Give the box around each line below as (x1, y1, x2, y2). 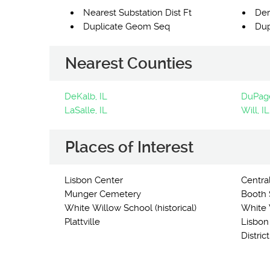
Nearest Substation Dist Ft (83, 7, 192, 18)
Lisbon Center (64, 175, 123, 186)
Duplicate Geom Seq (83, 21, 170, 32)
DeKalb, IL (64, 91, 107, 102)
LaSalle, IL (64, 105, 107, 116)
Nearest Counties (65, 54, 192, 72)
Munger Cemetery (64, 189, 141, 199)
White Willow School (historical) (64, 202, 196, 213)
